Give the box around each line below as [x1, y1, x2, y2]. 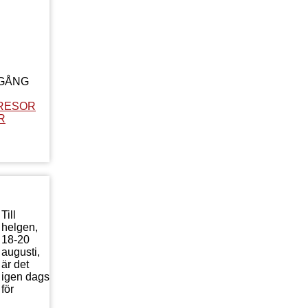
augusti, [1, 245, 40, 258]
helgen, [1, 221, 38, 233]
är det [1, 258, 29, 270]
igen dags [1, 270, 49, 283]
